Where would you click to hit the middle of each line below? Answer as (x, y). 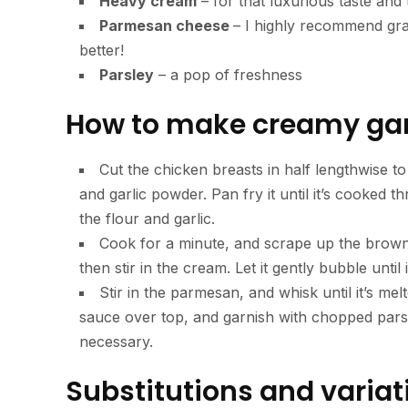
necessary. (116, 342)
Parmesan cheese (166, 26)
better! (102, 51)
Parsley (127, 75)
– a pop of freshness (228, 75)
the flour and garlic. (147, 219)
